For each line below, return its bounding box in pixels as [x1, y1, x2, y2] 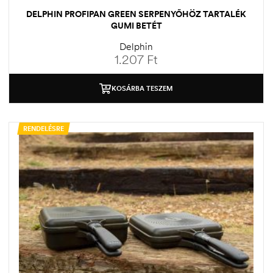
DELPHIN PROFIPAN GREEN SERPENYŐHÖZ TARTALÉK [26, 9, 246, 20]
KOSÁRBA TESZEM [112, 84, 173, 93]
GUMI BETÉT [110, 20, 162, 32]
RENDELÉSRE [23, 124, 64, 133]
